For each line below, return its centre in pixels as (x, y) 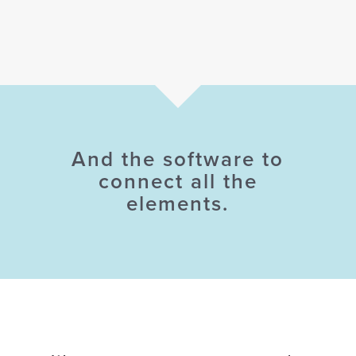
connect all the (178, 182)
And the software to (178, 160)
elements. (178, 204)
